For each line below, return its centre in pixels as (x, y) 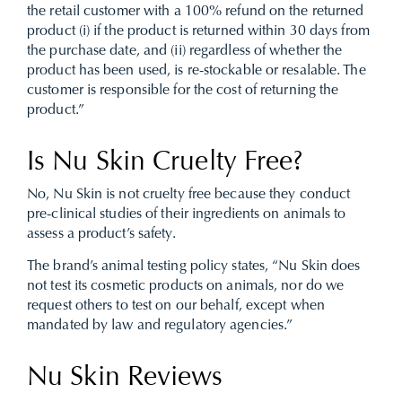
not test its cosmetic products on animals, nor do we (186, 286)
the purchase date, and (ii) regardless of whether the (185, 51)
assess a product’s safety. (101, 234)
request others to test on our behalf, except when (176, 306)
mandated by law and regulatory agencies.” (160, 326)
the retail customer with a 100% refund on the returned (196, 12)
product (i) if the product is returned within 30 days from (198, 31)
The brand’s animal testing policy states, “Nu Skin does (194, 267)
